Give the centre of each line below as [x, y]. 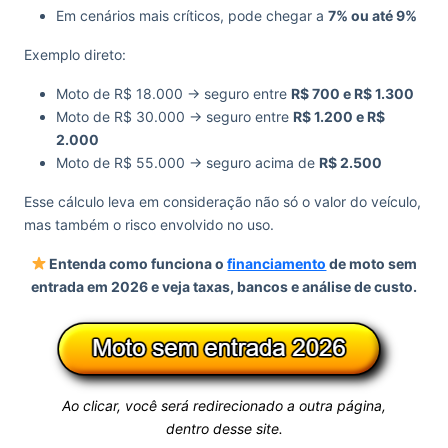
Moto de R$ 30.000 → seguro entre [174, 116]
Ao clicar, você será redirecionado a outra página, [224, 405]
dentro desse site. [224, 428]
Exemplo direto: [75, 54]
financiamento [277, 263]
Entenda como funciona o [137, 263]
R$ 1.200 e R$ [339, 116]
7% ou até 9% [372, 15]
